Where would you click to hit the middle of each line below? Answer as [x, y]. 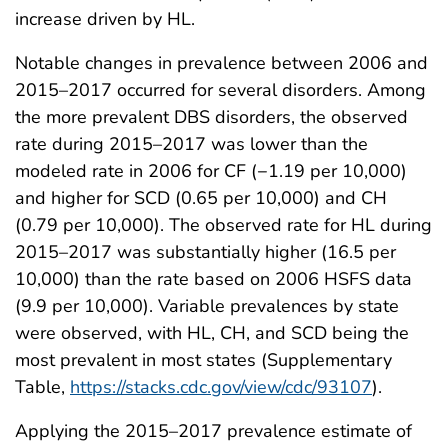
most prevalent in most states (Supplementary [203, 359]
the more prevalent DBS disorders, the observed [211, 116]
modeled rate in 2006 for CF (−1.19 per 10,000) [211, 170]
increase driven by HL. [105, 18]
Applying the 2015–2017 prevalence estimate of [213, 430]
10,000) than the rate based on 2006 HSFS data [213, 278]
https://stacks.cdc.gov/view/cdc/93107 [221, 386]
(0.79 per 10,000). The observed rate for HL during [223, 224]
